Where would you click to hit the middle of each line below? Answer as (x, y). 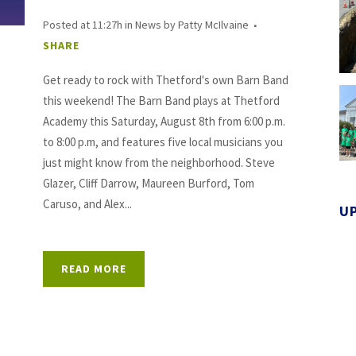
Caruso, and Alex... (87, 204)
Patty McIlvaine (213, 25)
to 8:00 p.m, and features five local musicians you (163, 142)
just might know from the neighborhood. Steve (159, 163)
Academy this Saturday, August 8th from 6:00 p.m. (164, 121)
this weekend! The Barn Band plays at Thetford (161, 101)
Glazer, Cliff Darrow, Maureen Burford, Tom (148, 183)
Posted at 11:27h (82, 25)
